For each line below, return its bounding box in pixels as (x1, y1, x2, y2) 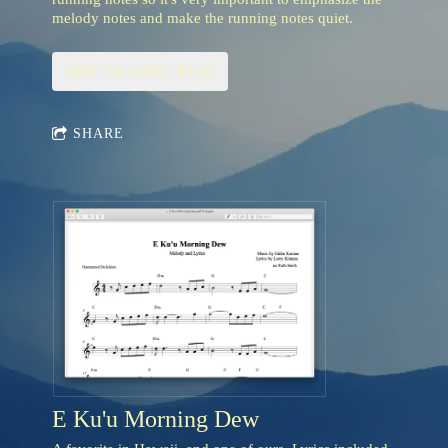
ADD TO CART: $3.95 (65, 64, 215, 80)
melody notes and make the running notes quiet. (52, 10, 353, 27)
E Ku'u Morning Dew (52, 406, 259, 433)
